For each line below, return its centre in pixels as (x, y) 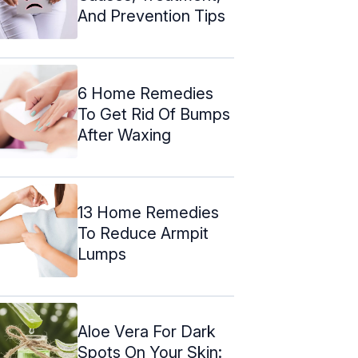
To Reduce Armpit (143, 233)
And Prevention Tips (151, 16)
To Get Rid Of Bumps (154, 114)
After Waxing (124, 135)
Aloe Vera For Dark (147, 331)
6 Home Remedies (145, 93)
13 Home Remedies (148, 212)
